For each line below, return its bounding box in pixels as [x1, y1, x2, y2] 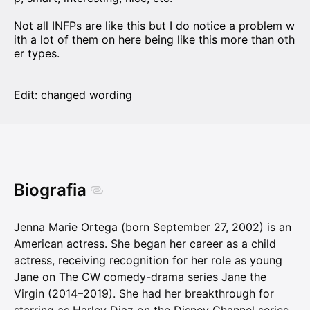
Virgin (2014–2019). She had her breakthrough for [14, 286, 274, 301]
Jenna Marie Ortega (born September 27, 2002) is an [14, 220, 291, 235]
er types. [14, 46, 60, 61]
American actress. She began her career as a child [14, 237, 276, 251]
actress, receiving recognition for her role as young [14, 253, 282, 268]
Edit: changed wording [14, 88, 132, 102]
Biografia [14, 180, 86, 201]
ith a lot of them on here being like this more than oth [14, 33, 295, 47]
